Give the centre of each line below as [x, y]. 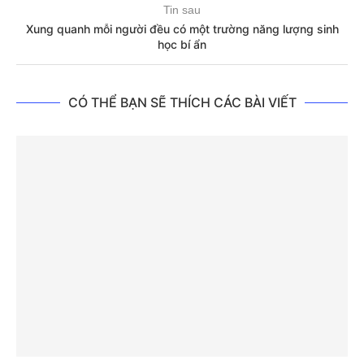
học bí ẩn [182, 45]
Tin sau [182, 10]
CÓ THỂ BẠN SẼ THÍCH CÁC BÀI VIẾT [182, 103]
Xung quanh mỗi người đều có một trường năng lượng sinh [182, 29]
